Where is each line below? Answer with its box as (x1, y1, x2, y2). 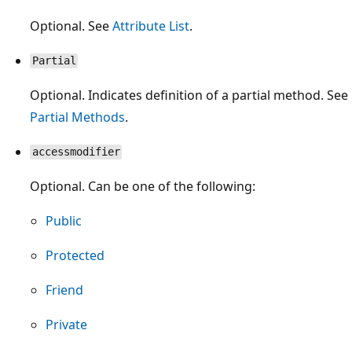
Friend (46, 280, 83, 299)
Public (46, 211, 82, 229)
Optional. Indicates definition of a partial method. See (30, 86, 348, 104)
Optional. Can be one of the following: (30, 177, 255, 195)
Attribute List (112, 16, 189, 35)
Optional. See (30, 16, 112, 35)
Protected (46, 246, 104, 264)
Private (46, 315, 87, 333)
